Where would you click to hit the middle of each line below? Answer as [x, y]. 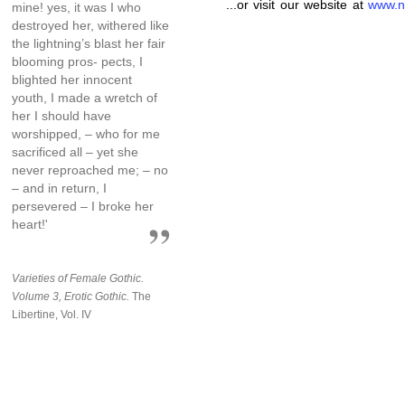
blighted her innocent [72, 79]
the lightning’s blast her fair [89, 43]
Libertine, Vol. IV [52, 314]
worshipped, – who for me [86, 133]
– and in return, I [59, 188]
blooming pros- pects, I [77, 61]
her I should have [61, 115]
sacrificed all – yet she [75, 151]
